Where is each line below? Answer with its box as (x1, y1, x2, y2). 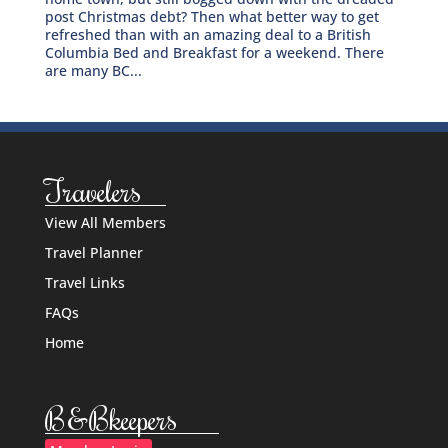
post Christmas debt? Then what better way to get (44, 7, 379, 27)
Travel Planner (44, 243, 143, 263)
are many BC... (44, 61, 142, 81)
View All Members (44, 213, 166, 233)
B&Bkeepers (44, 397, 177, 438)
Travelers (44, 170, 141, 211)
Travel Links (44, 273, 125, 293)
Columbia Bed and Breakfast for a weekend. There (44, 43, 384, 63)
